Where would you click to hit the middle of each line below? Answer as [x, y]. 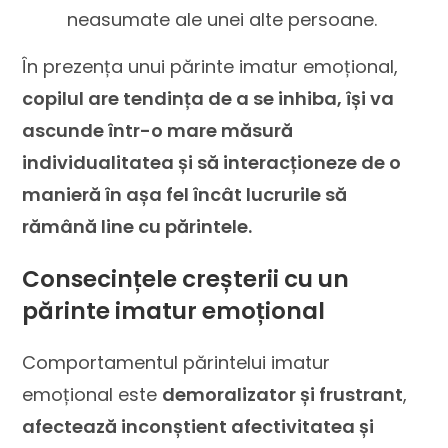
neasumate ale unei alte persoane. [222, 19]
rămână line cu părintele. [137, 226]
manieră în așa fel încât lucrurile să [185, 194]
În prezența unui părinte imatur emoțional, [210, 66]
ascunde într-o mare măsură [158, 130]
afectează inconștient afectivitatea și [198, 426]
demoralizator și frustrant [283, 394]
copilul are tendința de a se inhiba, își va [208, 98]
